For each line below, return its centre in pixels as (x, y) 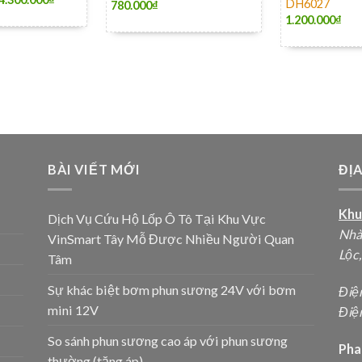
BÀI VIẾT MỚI (94, 169)
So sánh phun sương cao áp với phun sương (167, 340)
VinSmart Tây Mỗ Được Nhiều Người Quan (170, 238)
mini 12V (73, 309)
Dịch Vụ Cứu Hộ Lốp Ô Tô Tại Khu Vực (156, 218)
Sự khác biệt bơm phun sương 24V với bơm (171, 289)
